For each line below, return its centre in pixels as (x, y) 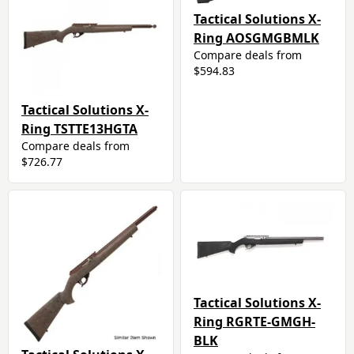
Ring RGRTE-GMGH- (254, 322)
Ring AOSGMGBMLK (256, 38)
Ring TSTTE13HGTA (79, 129)
